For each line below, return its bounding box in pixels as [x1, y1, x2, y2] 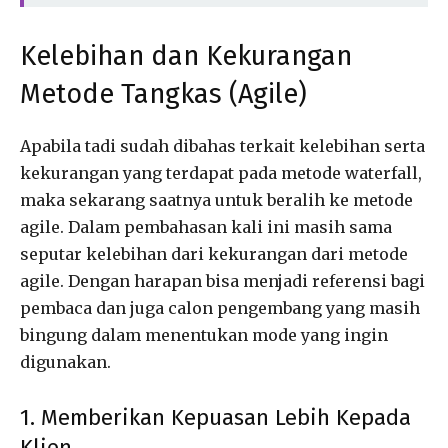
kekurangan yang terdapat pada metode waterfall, [20, 163, 422, 184]
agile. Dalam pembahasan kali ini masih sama [20, 217, 392, 238]
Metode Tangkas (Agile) [20, 78, 307, 111]
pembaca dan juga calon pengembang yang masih [20, 298, 420, 319]
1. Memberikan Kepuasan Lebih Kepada [20, 404, 411, 432]
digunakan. [20, 352, 111, 373]
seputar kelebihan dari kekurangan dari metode [20, 244, 408, 265]
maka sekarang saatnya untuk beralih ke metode [20, 190, 413, 211]
